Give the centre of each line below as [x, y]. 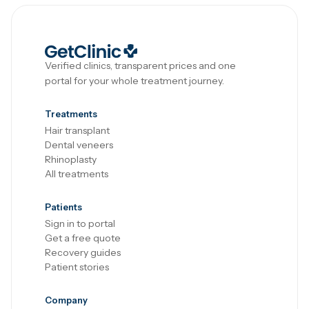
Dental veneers [79, 145]
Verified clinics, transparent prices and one [140, 66]
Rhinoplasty [71, 159]
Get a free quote [83, 238]
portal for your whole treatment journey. [134, 81]
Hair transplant [77, 130]
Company [66, 300]
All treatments [77, 174]
